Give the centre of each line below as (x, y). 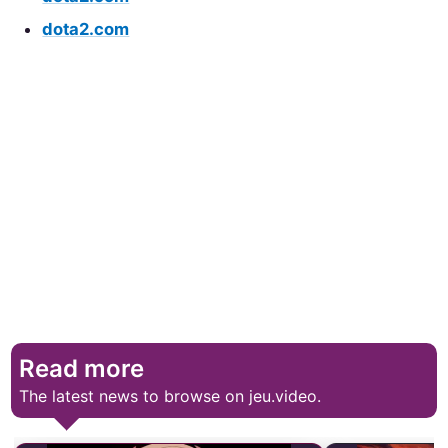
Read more (82, 368)
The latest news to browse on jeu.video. (170, 395)
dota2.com (86, 29)
